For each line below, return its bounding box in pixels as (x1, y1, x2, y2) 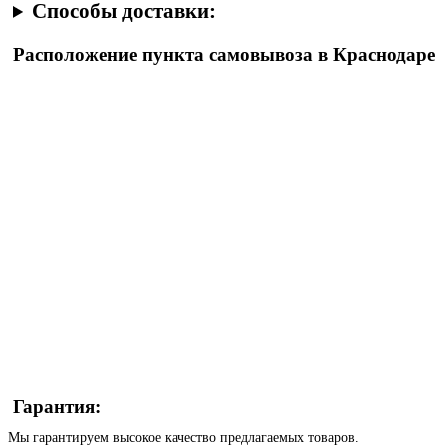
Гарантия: (13, 395, 101, 417)
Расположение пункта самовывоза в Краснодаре (13, 43, 435, 65)
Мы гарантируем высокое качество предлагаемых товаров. (8, 429, 359, 445)
